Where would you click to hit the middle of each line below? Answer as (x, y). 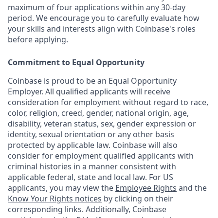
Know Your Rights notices (55, 199)
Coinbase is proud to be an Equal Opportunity (92, 81)
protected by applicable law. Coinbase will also (93, 145)
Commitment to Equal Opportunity (76, 62)
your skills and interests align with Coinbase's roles (102, 29)
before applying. (38, 39)
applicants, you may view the (62, 188)
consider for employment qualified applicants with (101, 156)
